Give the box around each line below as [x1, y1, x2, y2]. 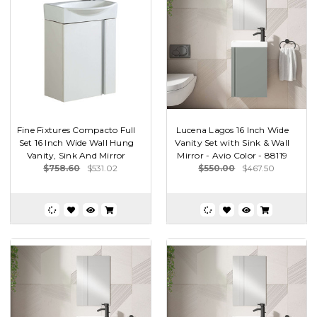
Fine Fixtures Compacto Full [16, 124, 136, 135]
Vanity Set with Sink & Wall [175, 137, 290, 148]
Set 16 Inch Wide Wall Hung [18, 137, 134, 148]
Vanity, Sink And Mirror [26, 149, 126, 161]
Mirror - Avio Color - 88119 [177, 149, 288, 161]
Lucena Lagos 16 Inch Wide [175, 124, 289, 135]
